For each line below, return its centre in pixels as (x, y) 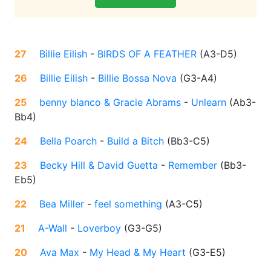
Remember (193, 165)
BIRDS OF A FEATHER (147, 54)
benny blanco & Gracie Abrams (110, 103)
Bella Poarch (68, 141)
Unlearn (209, 103)
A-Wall (53, 228)
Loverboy (99, 228)
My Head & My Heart (138, 253)
